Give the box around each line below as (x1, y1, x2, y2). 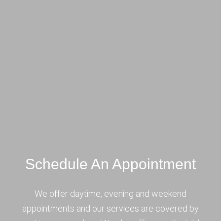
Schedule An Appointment (25, 156, 196, 173)
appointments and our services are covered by (22, 203, 199, 214)
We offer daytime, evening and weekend (35, 188, 186, 199)
